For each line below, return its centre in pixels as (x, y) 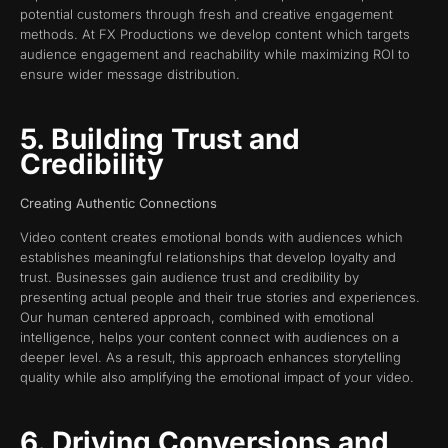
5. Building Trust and (160, 138)
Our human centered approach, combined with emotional (197, 317)
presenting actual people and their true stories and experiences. (220, 297)
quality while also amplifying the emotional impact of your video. (217, 377)
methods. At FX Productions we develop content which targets (215, 34)
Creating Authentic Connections (118, 202)
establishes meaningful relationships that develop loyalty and (208, 257)
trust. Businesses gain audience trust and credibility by (189, 277)
